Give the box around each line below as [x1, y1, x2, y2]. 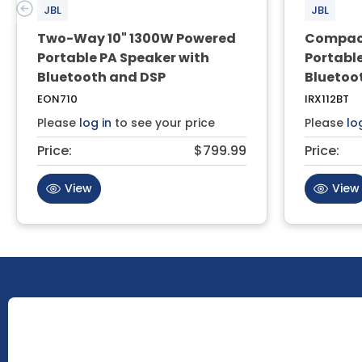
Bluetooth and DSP [37, 67, 166, 86]
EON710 [37, 90, 78, 107]
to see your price [112, 114, 215, 131]
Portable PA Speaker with [37, 48, 209, 67]
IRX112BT [305, 90, 349, 107]
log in [79, 114, 112, 131]
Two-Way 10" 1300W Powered [37, 28, 236, 48]
